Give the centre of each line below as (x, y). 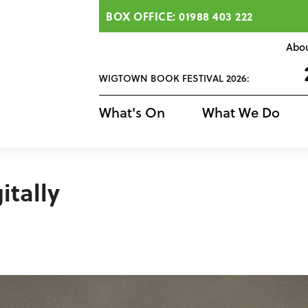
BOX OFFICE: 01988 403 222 (179, 16)
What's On (132, 112)
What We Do (241, 112)
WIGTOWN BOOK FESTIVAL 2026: (174, 78)
